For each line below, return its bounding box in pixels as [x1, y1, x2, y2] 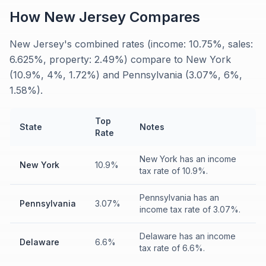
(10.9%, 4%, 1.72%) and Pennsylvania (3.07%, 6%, [9, 69, 242, 81]
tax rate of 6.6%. [140, 243, 205, 253]
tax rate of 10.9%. [140, 166, 208, 176]
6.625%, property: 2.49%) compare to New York [9, 53, 231, 65]
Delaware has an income [140, 231, 236, 241]
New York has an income [140, 154, 236, 164]
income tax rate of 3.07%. [140, 204, 240, 214]
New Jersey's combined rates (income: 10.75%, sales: [9, 38, 253, 50]
